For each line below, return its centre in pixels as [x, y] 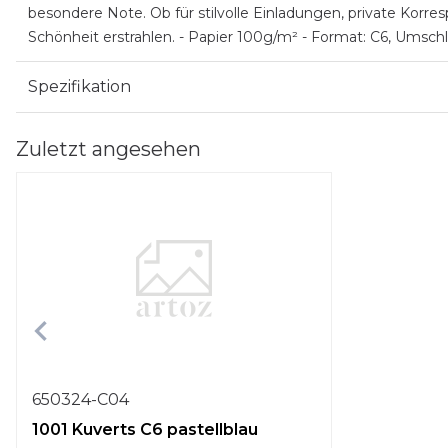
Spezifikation [79, 86]
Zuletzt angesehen [108, 149]
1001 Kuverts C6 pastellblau [145, 429]
